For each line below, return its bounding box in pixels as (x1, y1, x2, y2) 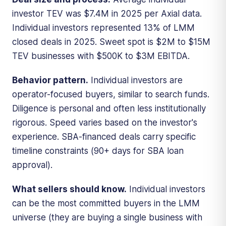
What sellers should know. (12, 184, 127, 194)
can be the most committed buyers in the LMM (12, 198, 200, 208)
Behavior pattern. (12, 75, 88, 85)
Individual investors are (88, 75, 183, 85)
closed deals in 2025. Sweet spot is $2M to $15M (12, 36, 210, 47)
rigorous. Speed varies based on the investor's (12, 117, 197, 128)
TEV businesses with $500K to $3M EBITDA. (12, 50, 190, 61)
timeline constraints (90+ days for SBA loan (12, 145, 184, 156)
